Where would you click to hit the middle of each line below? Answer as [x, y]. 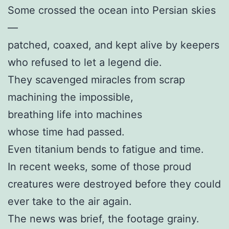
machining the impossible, [71, 97]
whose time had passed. [66, 132]
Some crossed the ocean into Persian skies [112, 10]
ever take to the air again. [70, 202]
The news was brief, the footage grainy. [104, 219]
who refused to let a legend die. [85, 63]
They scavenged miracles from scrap [96, 80]
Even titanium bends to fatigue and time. [106, 150]
